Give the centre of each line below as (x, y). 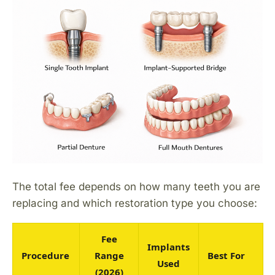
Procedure (45, 255)
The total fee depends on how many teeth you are (136, 186)
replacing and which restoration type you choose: (135, 203)
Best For (226, 255)
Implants (168, 246)
